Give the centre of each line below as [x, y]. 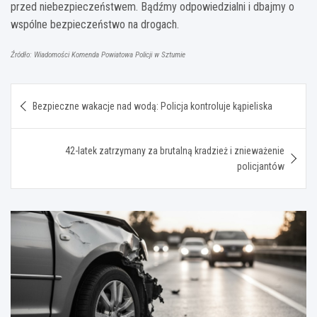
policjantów [261, 166]
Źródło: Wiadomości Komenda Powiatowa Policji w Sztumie [98, 54]
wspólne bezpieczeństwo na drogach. [95, 24]
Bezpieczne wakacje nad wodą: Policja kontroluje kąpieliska [152, 106]
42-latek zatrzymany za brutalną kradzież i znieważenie [175, 150]
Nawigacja [55, 93]
